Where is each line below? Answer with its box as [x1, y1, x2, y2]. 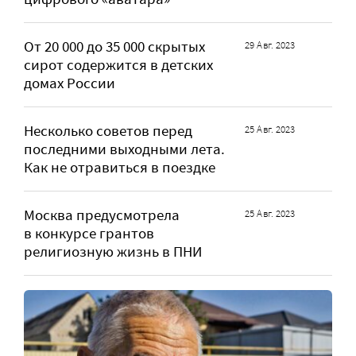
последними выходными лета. [24, 139, 225, 158]
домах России [24, 73, 115, 92]
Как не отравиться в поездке [24, 157, 215, 176]
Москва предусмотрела [24, 205, 180, 224]
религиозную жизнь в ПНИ [24, 242, 202, 261]
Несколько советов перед [24, 121, 192, 140]
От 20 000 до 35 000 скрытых [24, 37, 205, 56]
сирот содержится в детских [24, 55, 213, 74]
